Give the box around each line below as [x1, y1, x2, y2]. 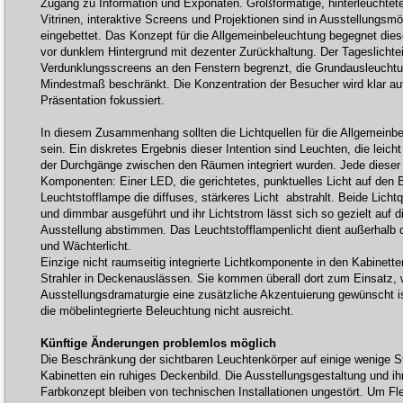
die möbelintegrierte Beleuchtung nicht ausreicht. [40, 304, 294, 318]
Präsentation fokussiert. [40, 94, 165, 107]
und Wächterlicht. [40, 239, 131, 253]
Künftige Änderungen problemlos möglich [40, 336, 276, 350]
